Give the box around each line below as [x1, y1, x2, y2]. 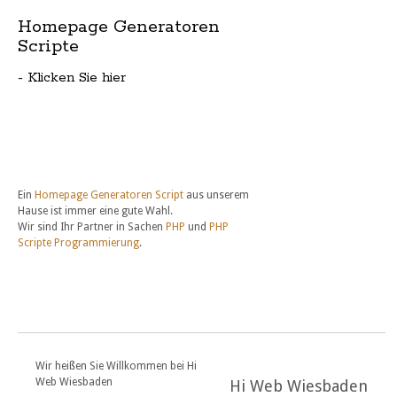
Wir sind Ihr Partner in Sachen [18, 221, 166, 234]
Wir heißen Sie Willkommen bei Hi [35, 360, 197, 373]
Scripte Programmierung [18, 237, 139, 250]
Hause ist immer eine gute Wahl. [18, 205, 173, 218]
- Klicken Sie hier [18, 69, 126, 87]
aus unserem [186, 189, 249, 202]
